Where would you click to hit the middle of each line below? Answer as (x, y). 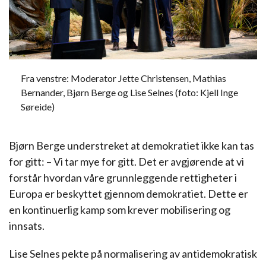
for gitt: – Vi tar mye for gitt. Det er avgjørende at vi (126, 161)
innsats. (27, 226)
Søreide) (38, 107)
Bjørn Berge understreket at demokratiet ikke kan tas (132, 145)
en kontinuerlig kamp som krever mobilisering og (120, 210)
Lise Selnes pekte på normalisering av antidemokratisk (133, 254)
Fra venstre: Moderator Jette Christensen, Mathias (123, 78)
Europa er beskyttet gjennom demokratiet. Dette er (129, 194)
